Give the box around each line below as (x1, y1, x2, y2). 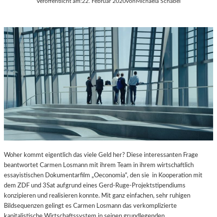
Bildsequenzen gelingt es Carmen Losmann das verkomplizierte (4, 202, 177, 209)
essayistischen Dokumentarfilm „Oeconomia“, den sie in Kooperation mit (4, 171, 202, 179)
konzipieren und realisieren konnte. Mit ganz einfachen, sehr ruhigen (4, 192, 190, 199)
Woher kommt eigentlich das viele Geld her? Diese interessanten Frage (4, 151, 198, 158)
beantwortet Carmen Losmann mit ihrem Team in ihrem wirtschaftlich (4, 161, 194, 169)
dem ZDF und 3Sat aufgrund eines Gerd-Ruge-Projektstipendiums (4, 182, 186, 189)
